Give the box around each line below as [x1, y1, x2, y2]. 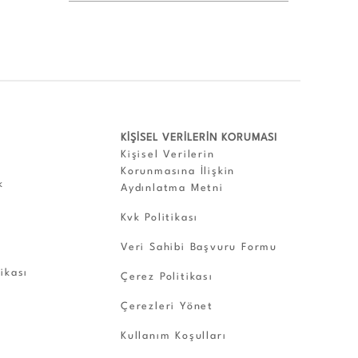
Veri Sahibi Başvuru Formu [121, 241, 277, 253]
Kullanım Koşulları [121, 330, 227, 341]
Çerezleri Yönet [121, 300, 213, 312]
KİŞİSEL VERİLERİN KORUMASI [121, 132, 277, 143]
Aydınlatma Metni [121, 182, 224, 193]
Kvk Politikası [121, 212, 199, 223]
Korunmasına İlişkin [121, 165, 236, 177]
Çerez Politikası [121, 271, 213, 282]
